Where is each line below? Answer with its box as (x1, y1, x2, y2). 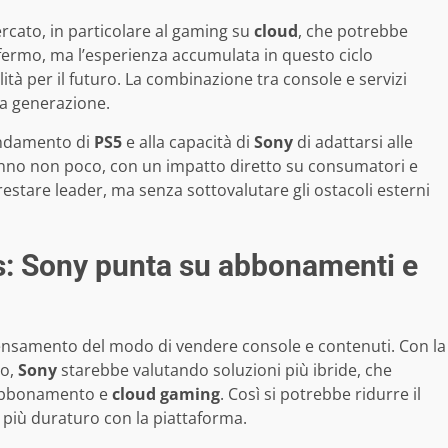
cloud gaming (112, 382, 220, 405)
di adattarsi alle (293, 130, 413, 153)
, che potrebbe (298, 19, 408, 42)
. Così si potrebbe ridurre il (220, 382, 421, 405)
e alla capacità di (122, 130, 254, 153)
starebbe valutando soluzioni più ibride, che (57, 358, 392, 381)
